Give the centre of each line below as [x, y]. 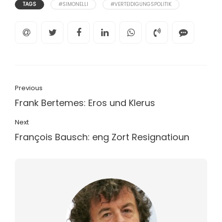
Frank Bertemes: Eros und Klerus [85, 103]
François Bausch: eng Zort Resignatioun [102, 137]
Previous [29, 88]
